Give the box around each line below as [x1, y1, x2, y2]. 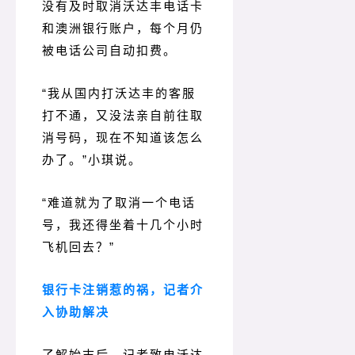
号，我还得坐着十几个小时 [42, 218, 204, 232]
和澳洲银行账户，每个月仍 [42, 21, 204, 36]
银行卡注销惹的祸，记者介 [42, 283, 204, 297]
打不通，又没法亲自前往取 [42, 109, 204, 123]
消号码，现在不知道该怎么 [42, 131, 204, 145]
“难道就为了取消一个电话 [42, 196, 196, 210]
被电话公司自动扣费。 [42, 44, 177, 58]
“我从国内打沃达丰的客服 [42, 86, 196, 101]
